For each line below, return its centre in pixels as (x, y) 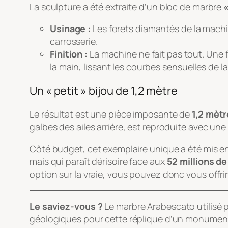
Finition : (69, 54)
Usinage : (70, 28)
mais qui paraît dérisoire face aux (98, 161)
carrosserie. (74, 41)
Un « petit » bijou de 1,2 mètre (104, 90)
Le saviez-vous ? (66, 206)
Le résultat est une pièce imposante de (111, 114)
